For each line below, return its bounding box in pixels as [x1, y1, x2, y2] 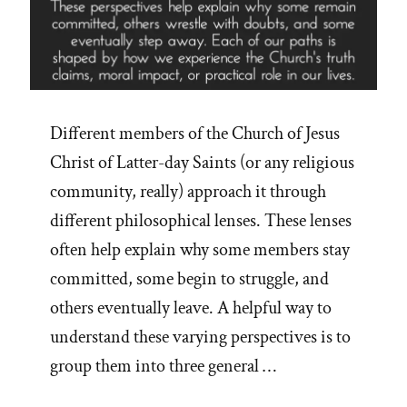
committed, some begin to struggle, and [50, 267, 329, 292]
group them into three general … [50, 354, 276, 379]
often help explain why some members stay [50, 238, 350, 263]
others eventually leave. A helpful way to [50, 296, 332, 321]
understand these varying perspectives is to [50, 325, 351, 350]
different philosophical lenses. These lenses [50, 209, 352, 233]
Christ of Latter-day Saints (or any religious [50, 151, 354, 175]
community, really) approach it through [50, 180, 326, 204]
